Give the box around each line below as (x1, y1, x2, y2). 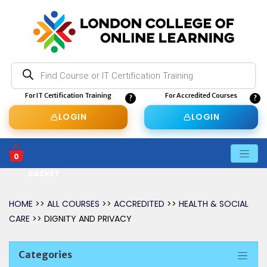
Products (11, 61, 44, 70)
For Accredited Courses (165, 91, 237, 100)
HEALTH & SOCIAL (179, 198, 249, 210)
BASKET (28, 168, 60, 179)
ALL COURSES (47, 198, 102, 210)
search (11, 68, 35, 77)
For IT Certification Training (25, 91, 111, 100)
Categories (18, 249, 72, 260)
